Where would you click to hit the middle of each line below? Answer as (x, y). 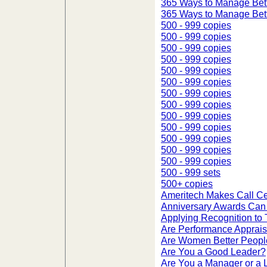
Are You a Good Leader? (213, 252)
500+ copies (187, 184)
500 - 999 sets (191, 172)
